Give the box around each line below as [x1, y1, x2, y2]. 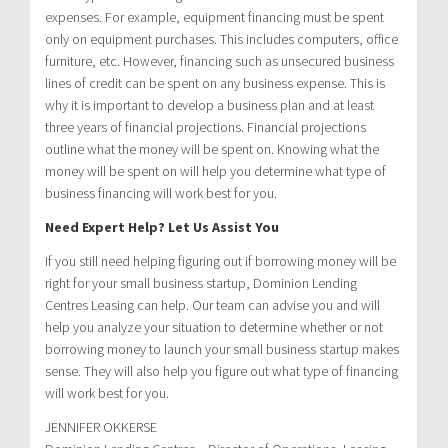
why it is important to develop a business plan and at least [45, 95, 374, 114]
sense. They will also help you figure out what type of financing [45, 361, 398, 380]
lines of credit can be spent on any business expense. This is [45, 73, 385, 92]
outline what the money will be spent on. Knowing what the [45, 139, 379, 158]
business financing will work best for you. [45, 183, 277, 202]
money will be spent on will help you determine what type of [45, 161, 386, 180]
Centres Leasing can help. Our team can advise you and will [45, 295, 380, 314]
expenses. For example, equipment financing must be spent [45, 7, 384, 26]
